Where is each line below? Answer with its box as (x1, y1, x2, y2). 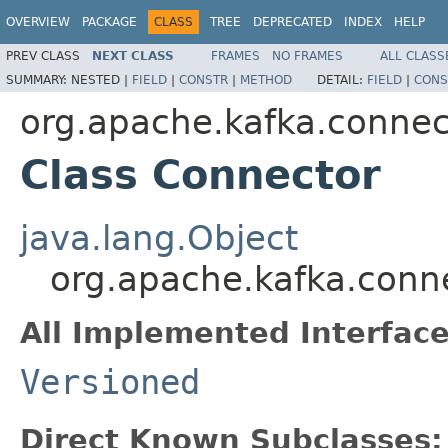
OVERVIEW (6, 15, 70, 29)
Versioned (20, 361, 200, 402)
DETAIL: (317, 72, 367, 87)
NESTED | (71, 72, 132, 87)
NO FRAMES (272, 48, 343, 63)
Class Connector (20, 151, 381, 198)
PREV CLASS (6, 48, 80, 63)
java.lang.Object (20, 217, 298, 258)
